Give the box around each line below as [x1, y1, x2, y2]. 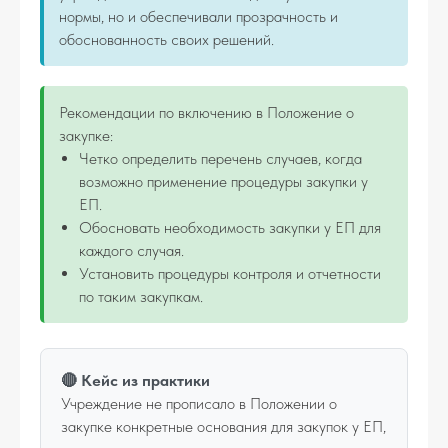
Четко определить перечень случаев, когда [79, 149, 362, 168]
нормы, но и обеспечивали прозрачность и [59, 7, 338, 26]
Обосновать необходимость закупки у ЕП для [79, 218, 381, 237]
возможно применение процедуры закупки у [79, 172, 368, 191]
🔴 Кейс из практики [61, 371, 210, 390]
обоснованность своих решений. [59, 30, 274, 49]
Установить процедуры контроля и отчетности [79, 264, 381, 283]
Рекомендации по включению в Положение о [59, 103, 354, 122]
